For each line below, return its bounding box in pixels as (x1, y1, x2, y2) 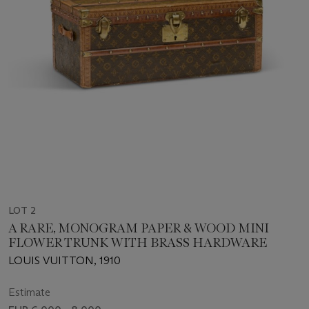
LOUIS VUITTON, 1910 (8, 254, 121, 268)
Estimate (8, 286, 50, 299)
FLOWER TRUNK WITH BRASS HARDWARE (8, 235, 267, 251)
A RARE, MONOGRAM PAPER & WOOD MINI (8, 221, 269, 237)
